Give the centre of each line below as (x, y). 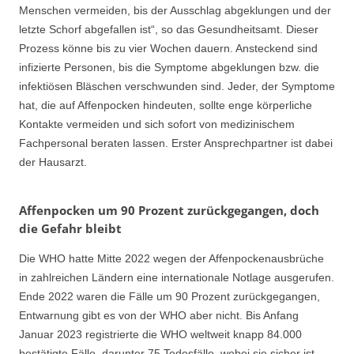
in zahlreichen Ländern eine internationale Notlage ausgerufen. (177, 278)
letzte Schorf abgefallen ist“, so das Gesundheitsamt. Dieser (169, 29)
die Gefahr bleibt (70, 229)
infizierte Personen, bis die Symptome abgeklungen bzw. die (169, 67)
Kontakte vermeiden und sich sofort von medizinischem (157, 124)
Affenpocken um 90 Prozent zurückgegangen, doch (169, 211)
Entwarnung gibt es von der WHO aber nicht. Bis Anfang (159, 316)
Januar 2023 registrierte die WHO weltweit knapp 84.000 (160, 335)
